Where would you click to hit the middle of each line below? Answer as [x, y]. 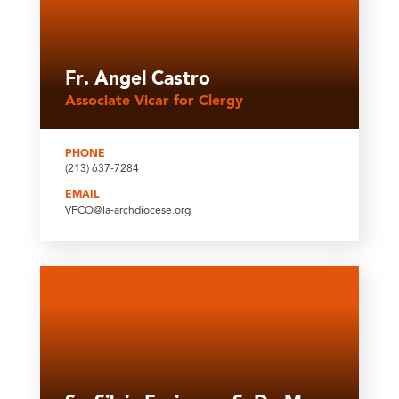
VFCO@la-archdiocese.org [127, 211]
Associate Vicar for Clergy [154, 101]
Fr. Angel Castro [137, 80]
